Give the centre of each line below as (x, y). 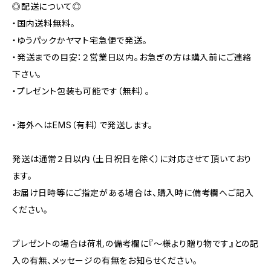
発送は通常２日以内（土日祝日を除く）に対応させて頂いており (132, 159)
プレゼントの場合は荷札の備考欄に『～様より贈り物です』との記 (135, 243)
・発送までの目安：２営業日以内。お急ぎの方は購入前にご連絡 (132, 57)
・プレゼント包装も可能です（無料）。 (81, 91)
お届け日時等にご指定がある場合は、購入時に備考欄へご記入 (133, 193)
